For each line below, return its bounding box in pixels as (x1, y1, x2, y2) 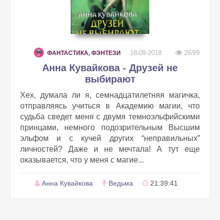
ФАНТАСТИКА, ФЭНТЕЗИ (47, 50, 121, 56)
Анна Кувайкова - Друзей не (42, 62, 178, 73)
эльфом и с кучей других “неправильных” (20, 134, 200, 142)
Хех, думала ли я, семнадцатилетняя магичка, (20, 91, 200, 99)
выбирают (84, 74, 136, 84)
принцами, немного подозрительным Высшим (20, 123, 200, 132)
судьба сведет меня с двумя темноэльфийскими (20, 112, 200, 121)
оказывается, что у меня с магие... (20, 156, 144, 164)
